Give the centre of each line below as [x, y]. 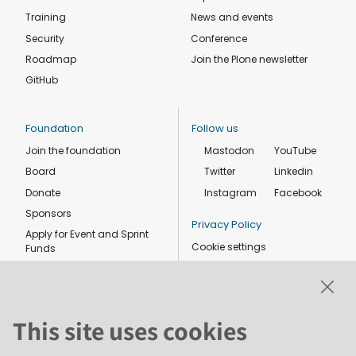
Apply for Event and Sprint [87, 234]
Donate [43, 192]
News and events [232, 17]
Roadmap [51, 60]
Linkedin [293, 172]
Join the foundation [73, 150]
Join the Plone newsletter [249, 60]
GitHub [42, 80]
